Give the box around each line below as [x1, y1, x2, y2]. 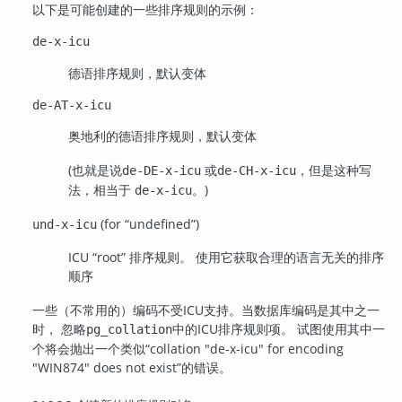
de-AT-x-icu [32, 97, 112, 112]
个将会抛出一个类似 [32, 339, 146, 357]
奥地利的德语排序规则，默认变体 [68, 127, 258, 145]
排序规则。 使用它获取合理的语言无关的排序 [126, 248, 385, 266]
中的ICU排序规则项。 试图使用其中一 [172, 319, 386, 337]
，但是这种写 [296, 162, 372, 179]
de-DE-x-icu [122, 163, 202, 179]
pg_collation [86, 321, 173, 336]
